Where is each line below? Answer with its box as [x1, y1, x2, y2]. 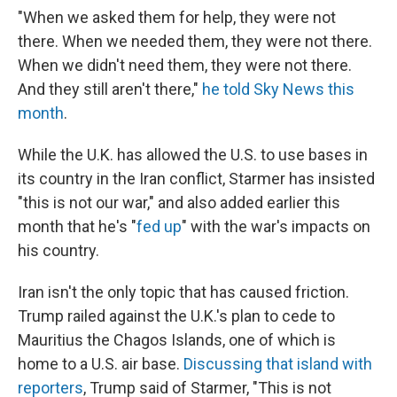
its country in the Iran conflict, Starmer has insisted [18, 168, 375, 188]
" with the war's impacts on [182, 216, 370, 236]
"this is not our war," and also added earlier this [18, 192, 340, 212]
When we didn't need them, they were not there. [18, 55, 352, 74]
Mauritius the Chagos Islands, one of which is [18, 330, 336, 349]
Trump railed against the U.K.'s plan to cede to [18, 306, 335, 325]
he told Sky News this [202, 79, 354, 98]
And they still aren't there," [18, 79, 202, 98]
